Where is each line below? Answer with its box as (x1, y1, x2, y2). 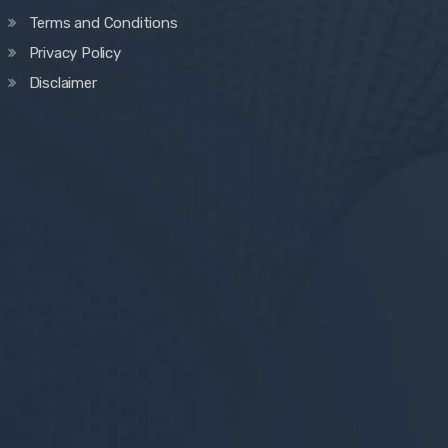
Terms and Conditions (28, 14, 178, 33)
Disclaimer (28, 74, 97, 93)
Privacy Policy (28, 44, 121, 63)
